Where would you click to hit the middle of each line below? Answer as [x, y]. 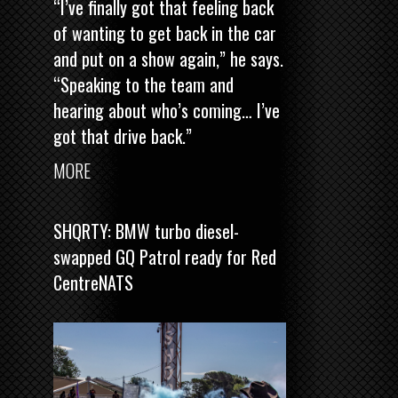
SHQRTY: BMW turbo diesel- [146, 231]
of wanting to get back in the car [165, 32]
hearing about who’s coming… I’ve [167, 110]
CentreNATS [93, 282]
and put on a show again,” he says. [168, 58]
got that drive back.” [123, 135]
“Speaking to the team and [143, 84]
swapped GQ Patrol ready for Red [165, 256]
